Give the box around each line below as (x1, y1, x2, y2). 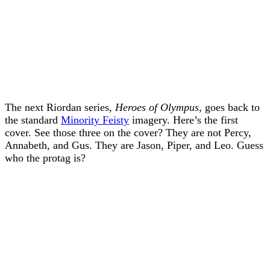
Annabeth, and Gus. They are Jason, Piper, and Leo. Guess (5, 139, 263, 151)
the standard (5, 113, 61, 126)
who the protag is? (5, 151, 86, 164)
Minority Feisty (61, 113, 129, 126)
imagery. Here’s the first (129, 113, 238, 126)
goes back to (205, 101, 260, 113)
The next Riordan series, (5, 101, 115, 113)
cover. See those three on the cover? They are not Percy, (5, 126, 251, 139)
